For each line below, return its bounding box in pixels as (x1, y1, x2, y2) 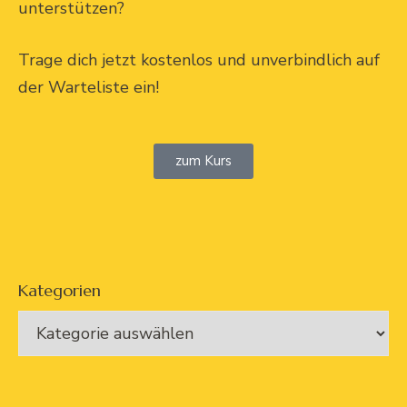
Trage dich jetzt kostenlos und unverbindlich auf (18, 48, 380, 71)
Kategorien (18, 279, 101, 301)
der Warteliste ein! (18, 75, 159, 98)
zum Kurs (175, 151, 232, 170)
